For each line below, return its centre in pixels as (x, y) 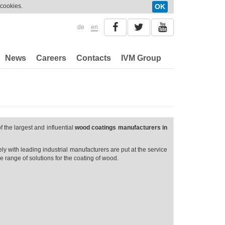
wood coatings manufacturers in (121, 128)
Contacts (94, 58)
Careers (51, 58)
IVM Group (141, 58)
